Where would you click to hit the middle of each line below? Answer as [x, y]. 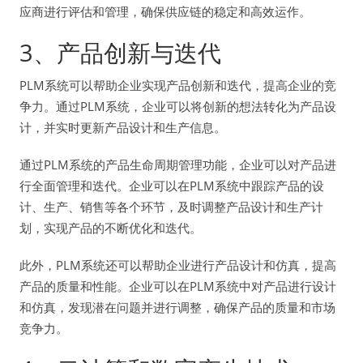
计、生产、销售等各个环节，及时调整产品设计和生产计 [171, 207]
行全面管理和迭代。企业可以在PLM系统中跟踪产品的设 [172, 186]
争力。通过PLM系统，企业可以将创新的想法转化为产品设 [178, 107]
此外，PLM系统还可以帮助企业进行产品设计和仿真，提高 [178, 265]
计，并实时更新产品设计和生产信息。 [123, 128]
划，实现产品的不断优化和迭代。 [111, 228]
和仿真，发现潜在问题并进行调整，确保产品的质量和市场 [177, 307]
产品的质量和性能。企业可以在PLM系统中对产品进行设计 [178, 286]
